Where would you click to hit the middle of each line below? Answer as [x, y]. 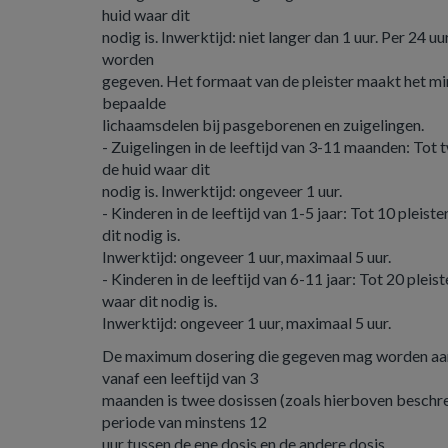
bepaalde [134, 102]
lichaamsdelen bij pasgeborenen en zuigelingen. [263, 124]
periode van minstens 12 [184, 421]
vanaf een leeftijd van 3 [180, 377]
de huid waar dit [156, 168]
